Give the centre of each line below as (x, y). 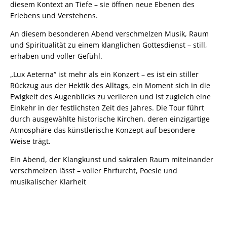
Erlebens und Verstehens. (54, 15)
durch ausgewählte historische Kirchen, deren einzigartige (110, 119)
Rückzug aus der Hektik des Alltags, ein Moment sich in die (110, 85)
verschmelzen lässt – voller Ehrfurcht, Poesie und (94, 170)
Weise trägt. (30, 141)
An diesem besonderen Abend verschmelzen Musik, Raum (109, 33)
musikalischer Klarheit (48, 181)
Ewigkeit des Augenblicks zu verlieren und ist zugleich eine (110, 96)
